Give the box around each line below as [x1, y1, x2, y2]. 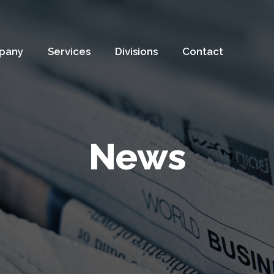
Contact [182, 45, 223, 57]
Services [48, 45, 91, 57]
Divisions [115, 45, 158, 57]
